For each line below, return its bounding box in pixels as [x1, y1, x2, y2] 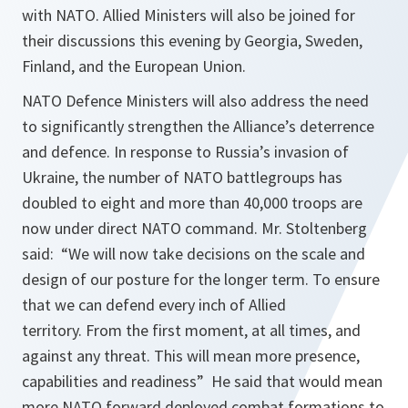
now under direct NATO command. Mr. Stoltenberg [22, 218, 367, 240]
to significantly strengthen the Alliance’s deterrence [22, 116, 374, 138]
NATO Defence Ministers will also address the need [22, 90, 369, 112]
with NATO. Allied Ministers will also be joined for [22, 5, 355, 26]
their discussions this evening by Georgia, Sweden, [22, 30, 362, 52]
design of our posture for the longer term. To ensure [22, 269, 380, 291]
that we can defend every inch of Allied [22, 294, 286, 316]
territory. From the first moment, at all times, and [22, 320, 361, 342]
